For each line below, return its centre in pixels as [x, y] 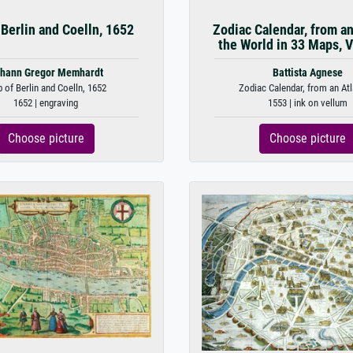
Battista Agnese [307, 73]
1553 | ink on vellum [307, 103]
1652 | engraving [46, 103]
